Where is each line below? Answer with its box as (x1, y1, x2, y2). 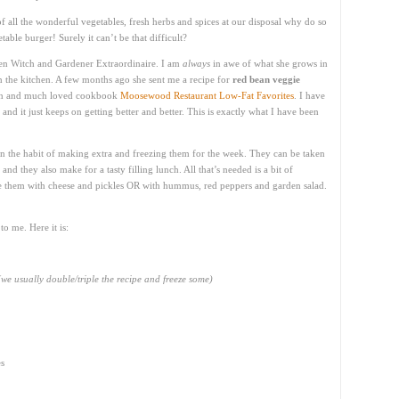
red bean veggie (232, 74, 300, 85)
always (183, 58, 210, 69)
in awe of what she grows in (210, 58, 328, 69)
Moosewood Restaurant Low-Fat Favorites (120, 90, 294, 101)
